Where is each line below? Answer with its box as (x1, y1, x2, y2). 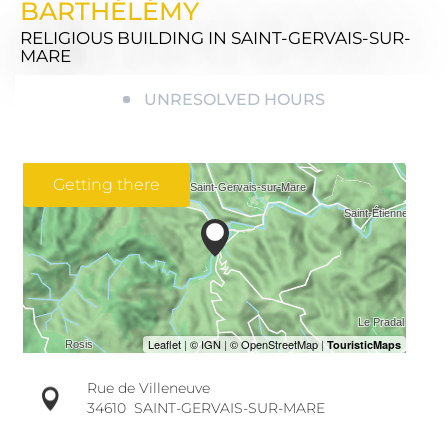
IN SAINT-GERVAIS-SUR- (208, 28, 411, 48)
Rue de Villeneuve (86, 379, 210, 398)
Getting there (53, 175, 160, 195)
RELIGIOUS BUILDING (20, 28, 208, 48)
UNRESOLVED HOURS (144, 90, 325, 110)
